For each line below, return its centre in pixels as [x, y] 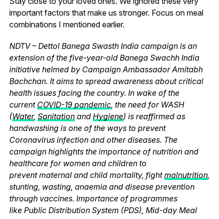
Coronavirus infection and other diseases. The [93, 140]
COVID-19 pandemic [74, 104]
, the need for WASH [147, 104]
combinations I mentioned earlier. [67, 24]
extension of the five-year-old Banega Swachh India [104, 57]
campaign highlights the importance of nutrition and [104, 151]
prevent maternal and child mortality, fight [87, 175]
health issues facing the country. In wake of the [94, 93]
